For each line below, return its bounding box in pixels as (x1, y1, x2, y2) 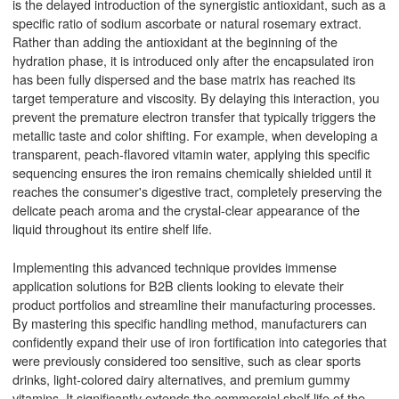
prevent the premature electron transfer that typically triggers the (12, 106, 376, 126)
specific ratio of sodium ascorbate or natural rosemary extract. (12, 12, 362, 32)
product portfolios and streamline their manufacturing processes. (12, 294, 376, 313)
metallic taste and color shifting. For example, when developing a (12, 125, 378, 144)
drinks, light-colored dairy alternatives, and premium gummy (12, 369, 350, 388)
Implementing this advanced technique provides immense (12, 256, 337, 276)
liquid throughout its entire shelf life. (12, 218, 212, 238)
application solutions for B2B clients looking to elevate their (12, 275, 344, 295)
